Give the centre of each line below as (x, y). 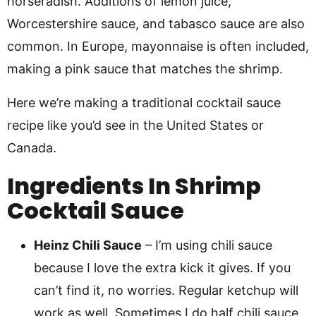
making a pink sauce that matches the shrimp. (145, 69)
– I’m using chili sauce (207, 245)
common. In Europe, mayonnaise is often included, (158, 46)
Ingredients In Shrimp (134, 186)
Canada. (32, 148)
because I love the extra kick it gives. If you (162, 268)
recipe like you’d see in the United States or (135, 125)
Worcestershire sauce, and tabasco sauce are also (156, 24)
